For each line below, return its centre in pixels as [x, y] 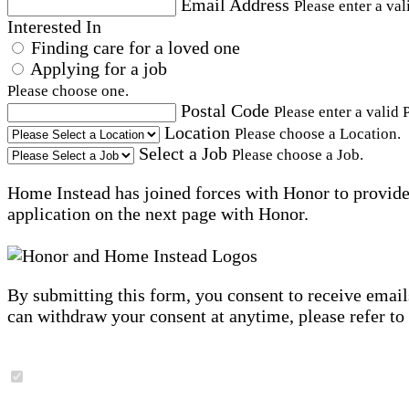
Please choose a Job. [298, 155]
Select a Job [183, 154]
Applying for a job [99, 69]
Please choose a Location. [318, 134]
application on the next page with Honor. [158, 214]
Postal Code [225, 111]
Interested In [54, 27]
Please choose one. [68, 91]
